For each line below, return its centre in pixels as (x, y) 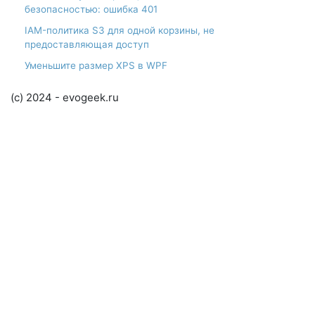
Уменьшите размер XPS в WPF (96, 65)
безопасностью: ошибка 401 (91, 9)
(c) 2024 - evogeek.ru (65, 97)
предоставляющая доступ (87, 44)
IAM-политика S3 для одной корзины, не (120, 30)
